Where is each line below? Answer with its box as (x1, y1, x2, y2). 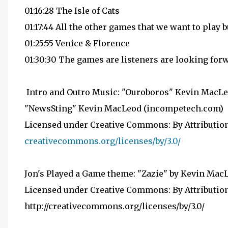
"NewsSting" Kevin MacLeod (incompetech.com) (24, 103, 223, 113)
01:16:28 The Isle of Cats (24, 6, 120, 16)
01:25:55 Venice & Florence (24, 38, 130, 48)
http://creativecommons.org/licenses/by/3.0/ (24, 201, 205, 211)
